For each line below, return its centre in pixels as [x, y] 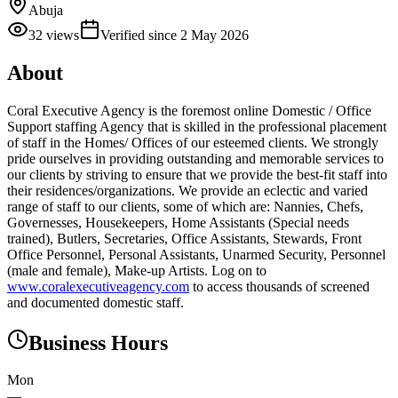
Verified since [140, 35]
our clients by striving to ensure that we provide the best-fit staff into [197, 174]
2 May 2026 [215, 35]
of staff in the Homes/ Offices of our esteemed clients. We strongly [193, 142]
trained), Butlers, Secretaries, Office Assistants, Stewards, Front [184, 238]
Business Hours [98, 342]
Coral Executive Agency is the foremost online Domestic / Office [189, 110]
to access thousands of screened [279, 286]
